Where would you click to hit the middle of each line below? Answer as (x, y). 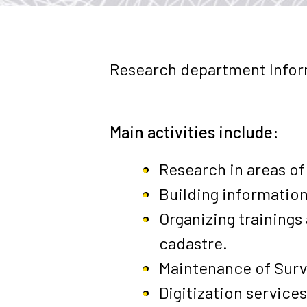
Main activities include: (194, 132)
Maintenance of (217, 268)
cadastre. (193, 243)
